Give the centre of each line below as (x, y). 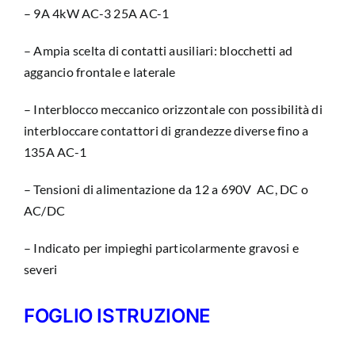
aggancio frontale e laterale (99, 71)
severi (40, 269)
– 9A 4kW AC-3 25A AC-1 (96, 13)
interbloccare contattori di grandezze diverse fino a (166, 130)
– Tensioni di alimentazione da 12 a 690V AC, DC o (166, 189)
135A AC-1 (55, 151)
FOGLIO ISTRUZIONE (117, 315)
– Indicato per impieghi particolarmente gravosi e (161, 247)
